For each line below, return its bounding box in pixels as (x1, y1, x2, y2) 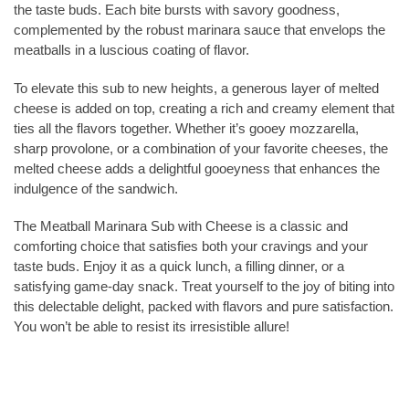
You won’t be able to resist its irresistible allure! (14, 319, 289, 335)
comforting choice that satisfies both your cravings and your (14, 238, 368, 255)
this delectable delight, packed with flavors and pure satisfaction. (14, 299, 393, 315)
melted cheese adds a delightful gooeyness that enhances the (14, 160, 380, 176)
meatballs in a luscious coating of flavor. (14, 42, 249, 58)
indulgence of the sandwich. (14, 180, 178, 196)
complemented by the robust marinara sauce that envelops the (14, 22, 385, 38)
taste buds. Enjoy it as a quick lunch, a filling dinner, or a (14, 258, 344, 275)
